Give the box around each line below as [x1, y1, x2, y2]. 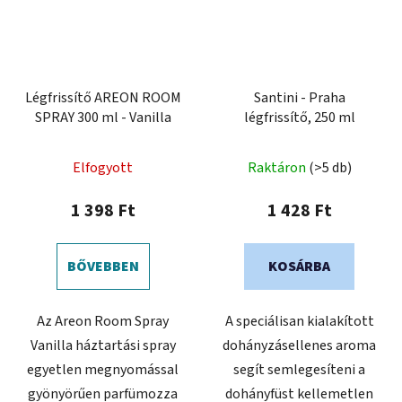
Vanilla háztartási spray [30, 335, 176, 355]
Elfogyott [73, 157, 133, 178]
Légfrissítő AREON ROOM [24, 87, 181, 108]
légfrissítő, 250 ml [243, 107, 355, 127]
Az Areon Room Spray [37, 310, 169, 331]
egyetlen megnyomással [27, 359, 179, 380]
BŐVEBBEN [66, 256, 139, 276]
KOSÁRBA [268, 256, 330, 276]
